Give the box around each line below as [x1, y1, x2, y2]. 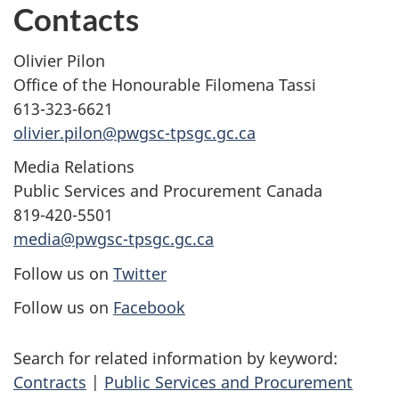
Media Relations [13, 156, 134, 178]
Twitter [113, 262, 167, 284]
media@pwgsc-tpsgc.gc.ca [13, 228, 214, 250]
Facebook [113, 297, 185, 319]
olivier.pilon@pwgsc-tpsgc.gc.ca [13, 121, 256, 143]
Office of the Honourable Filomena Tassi [13, 73, 316, 95]
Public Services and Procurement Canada [13, 180, 322, 202]
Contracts [13, 371, 86, 394]
